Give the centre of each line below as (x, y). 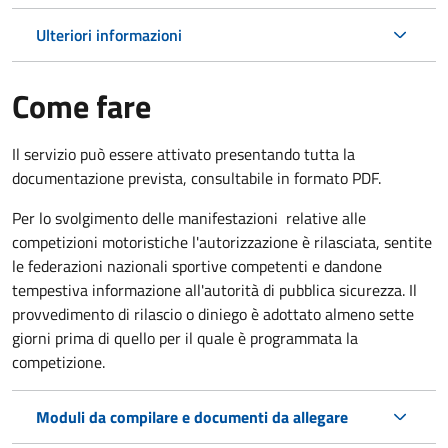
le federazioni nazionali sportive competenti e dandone (197, 265)
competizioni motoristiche (102, 241)
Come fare (81, 105)
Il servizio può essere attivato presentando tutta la (183, 153)
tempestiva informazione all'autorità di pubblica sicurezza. (210, 289)
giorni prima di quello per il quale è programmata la (185, 337)
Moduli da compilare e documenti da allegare (192, 416)
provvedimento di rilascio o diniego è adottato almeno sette (213, 313)
